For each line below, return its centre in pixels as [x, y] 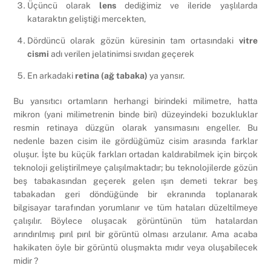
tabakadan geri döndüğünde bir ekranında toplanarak [135, 194]
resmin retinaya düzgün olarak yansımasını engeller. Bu [135, 127]
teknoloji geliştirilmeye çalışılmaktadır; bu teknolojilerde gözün [135, 167]
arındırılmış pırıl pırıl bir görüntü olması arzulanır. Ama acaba [135, 234]
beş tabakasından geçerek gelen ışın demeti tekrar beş [135, 181]
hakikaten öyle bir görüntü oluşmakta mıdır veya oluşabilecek [135, 247]
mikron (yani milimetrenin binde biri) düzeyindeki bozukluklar [135, 114]
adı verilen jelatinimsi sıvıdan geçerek [121, 54]
